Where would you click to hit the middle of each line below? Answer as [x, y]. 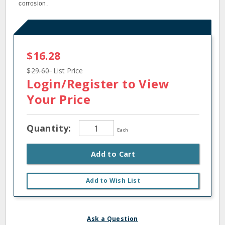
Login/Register [73, 84]
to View [144, 84]
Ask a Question [113, 219]
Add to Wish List [113, 181]
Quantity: [50, 128]
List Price [68, 71]
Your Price [59, 99]
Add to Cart [113, 154]
